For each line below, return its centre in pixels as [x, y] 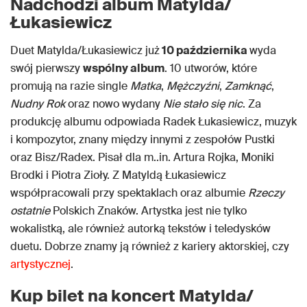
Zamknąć [248, 86]
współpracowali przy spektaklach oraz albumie [129, 193]
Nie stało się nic [203, 104]
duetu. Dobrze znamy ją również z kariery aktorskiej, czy [150, 247]
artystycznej [40, 265]
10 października [205, 51]
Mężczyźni [193, 86]
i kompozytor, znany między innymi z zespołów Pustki [143, 140]
